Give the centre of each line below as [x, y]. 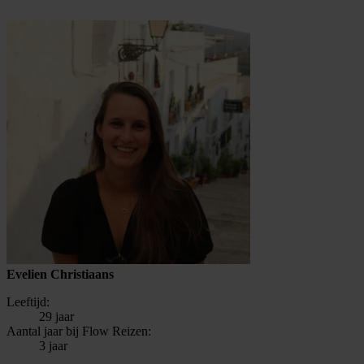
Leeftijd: [28, 301]
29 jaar [56, 316]
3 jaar [53, 345]
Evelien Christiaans [60, 274]
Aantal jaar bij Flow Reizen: [79, 331]
